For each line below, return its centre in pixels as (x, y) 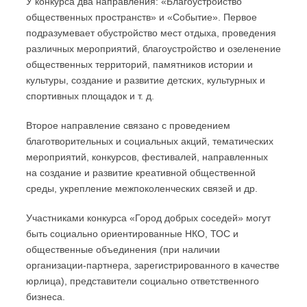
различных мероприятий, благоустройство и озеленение (153, 48)
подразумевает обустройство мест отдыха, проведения (151, 33)
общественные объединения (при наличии (123, 249)
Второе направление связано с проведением (128, 125)
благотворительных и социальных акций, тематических (150, 141)
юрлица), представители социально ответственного (143, 281)
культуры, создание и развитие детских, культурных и (146, 80)
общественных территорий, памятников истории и (139, 64)
